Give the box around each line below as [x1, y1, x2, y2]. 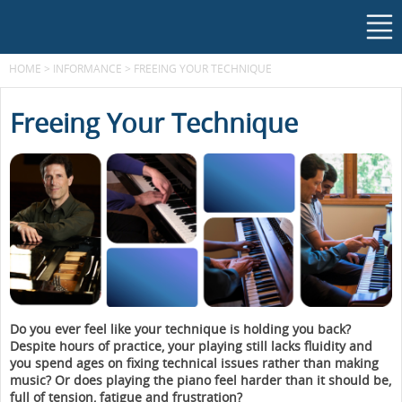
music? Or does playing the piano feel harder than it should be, [10, 371, 391, 389]
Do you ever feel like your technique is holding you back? [10, 319, 351, 337]
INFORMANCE [53, 61, 122, 75]
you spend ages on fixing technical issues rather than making [10, 354, 379, 371]
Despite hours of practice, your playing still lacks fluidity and [10, 336, 372, 354]
